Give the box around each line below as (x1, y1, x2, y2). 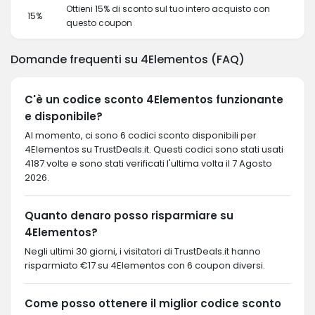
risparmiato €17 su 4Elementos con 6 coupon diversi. (25, 259, 265, 272)
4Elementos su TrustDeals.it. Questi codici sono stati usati (25, 143, 283, 156)
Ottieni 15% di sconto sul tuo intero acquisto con (66, 3, 270, 15)
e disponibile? (25, 109, 103, 124)
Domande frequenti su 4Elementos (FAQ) (11, 51, 245, 67)
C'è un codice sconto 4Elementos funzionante (25, 92, 283, 107)
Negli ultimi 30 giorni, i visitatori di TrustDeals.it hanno (25, 245, 261, 258)
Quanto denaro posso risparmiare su (25, 208, 233, 223)
